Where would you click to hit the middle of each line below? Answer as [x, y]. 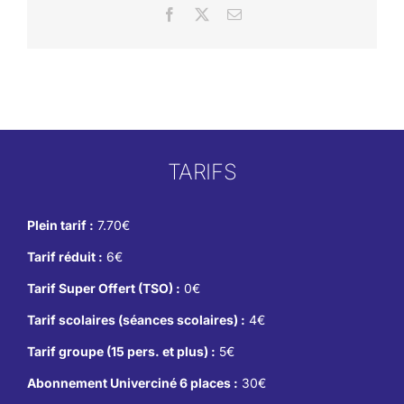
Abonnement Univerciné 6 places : [132, 383]
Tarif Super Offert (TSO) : [103, 289]
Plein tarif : [60, 225]
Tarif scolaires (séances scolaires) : [136, 320]
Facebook [204, 14]
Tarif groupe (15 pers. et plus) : [121, 352]
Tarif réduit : [64, 257]
